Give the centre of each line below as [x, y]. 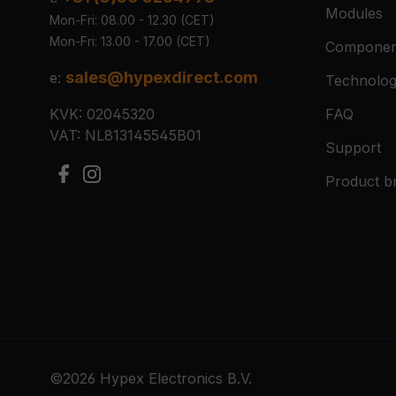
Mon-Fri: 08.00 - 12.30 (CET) [132, 19]
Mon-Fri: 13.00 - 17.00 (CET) [130, 41]
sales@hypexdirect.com [162, 77]
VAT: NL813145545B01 [126, 135]
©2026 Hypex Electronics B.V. [151, 379]
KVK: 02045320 [102, 114]
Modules [354, 14]
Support [353, 148]
